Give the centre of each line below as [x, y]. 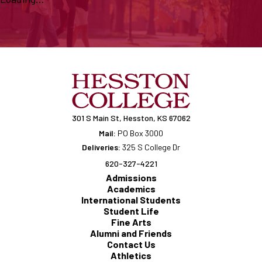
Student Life [131, 211]
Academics [131, 189]
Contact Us [131, 244]
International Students [131, 200]
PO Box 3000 [139, 133]
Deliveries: [101, 147]
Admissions [131, 178]
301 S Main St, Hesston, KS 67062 [131, 118]
